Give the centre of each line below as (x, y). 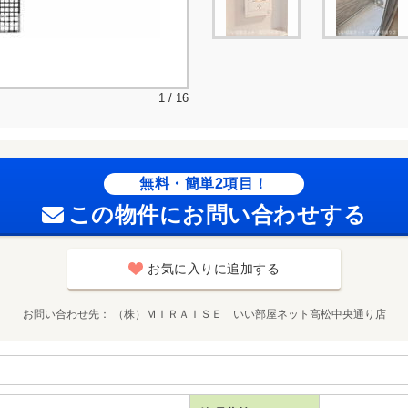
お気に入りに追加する (214, 268)
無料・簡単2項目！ (204, 183)
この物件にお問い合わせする (217, 214)
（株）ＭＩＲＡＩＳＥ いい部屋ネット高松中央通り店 (249, 314)
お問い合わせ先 (61, 314)
